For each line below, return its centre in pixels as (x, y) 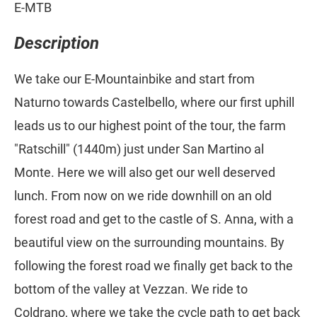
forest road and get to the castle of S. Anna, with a (154, 219)
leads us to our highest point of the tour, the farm (150, 126)
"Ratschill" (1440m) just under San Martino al (139, 149)
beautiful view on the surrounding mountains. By (149, 243)
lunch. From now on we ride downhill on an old (143, 196)
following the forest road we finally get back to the (154, 266)
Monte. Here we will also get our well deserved (145, 173)
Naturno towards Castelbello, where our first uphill (154, 103)
